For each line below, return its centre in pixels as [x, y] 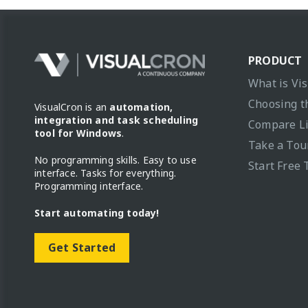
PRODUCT [275, 61]
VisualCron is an [72, 107]
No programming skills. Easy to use [115, 159]
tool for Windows [78, 133]
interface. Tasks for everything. [106, 173]
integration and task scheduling [117, 120]
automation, [141, 107]
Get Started [82, 247]
